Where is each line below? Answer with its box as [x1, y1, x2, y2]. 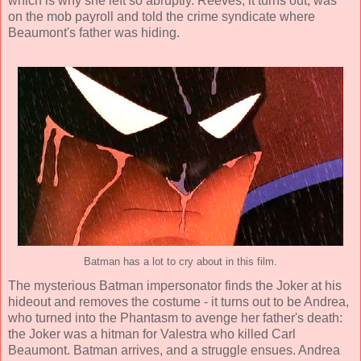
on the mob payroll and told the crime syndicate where [8, 10, 315, 24]
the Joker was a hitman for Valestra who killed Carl [8, 327, 296, 342]
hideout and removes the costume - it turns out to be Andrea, [8, 295, 349, 309]
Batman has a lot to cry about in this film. [84, 256, 277, 268]
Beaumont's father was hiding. [8, 26, 180, 40]
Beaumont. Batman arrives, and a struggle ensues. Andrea [8, 343, 340, 358]
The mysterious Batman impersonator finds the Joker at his [8, 279, 342, 293]
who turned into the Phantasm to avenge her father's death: [8, 311, 342, 326]
